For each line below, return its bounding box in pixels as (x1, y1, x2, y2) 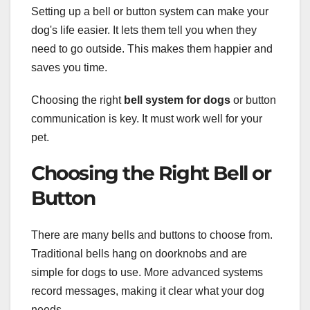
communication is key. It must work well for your (31, 113, 262, 125)
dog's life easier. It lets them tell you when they (31, 24, 257, 37)
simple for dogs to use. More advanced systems (31, 266, 263, 279)
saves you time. (31, 62, 107, 74)
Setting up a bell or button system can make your (31, 6, 268, 18)
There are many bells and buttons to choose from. (31, 229, 273, 241)
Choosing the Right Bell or (31, 161, 271, 185)
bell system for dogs (124, 94, 230, 107)
